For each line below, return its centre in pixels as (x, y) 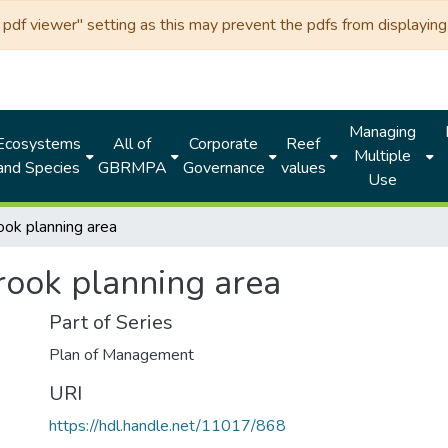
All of (132, 144)
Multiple (382, 156)
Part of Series (111, 322)
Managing (382, 132)
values (303, 168)
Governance (223, 168)
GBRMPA (132, 168)
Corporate (224, 144)
